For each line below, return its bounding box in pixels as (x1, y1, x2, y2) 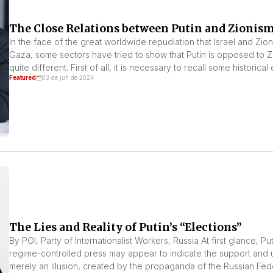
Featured (9, 74, 36, 81)
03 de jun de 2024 (41, 74, 94, 81)
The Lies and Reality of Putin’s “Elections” (9, 221, 242, 234)
